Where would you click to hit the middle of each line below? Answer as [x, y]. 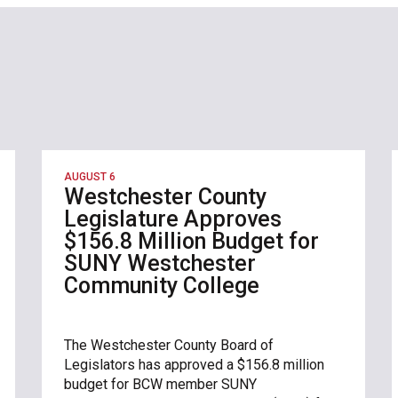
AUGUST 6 [90, 176]
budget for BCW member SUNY [161, 384]
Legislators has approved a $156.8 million [195, 364]
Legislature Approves [173, 219]
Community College [162, 285]
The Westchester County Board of [169, 345]
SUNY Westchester [160, 263]
